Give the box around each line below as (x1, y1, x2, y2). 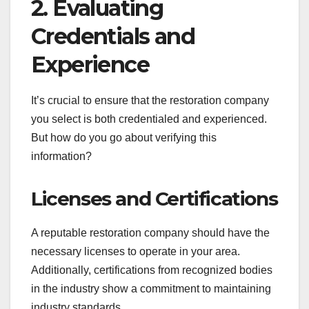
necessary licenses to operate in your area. (31, 245, 240, 257)
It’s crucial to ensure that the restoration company (31, 94, 269, 107)
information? (31, 150, 92, 163)
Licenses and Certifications (31, 187, 278, 211)
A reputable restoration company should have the (31, 226, 270, 239)
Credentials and (31, 23, 195, 50)
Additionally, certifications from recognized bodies (31, 263, 272, 276)
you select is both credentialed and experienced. (31, 113, 267, 126)
